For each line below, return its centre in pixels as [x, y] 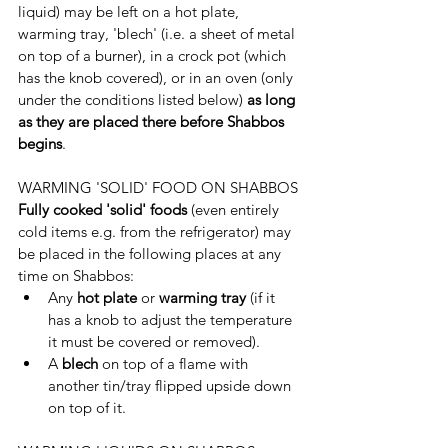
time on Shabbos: [76, 275]
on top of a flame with [177, 363]
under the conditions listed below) [132, 99]
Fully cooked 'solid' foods [104, 209]
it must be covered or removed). [154, 341]
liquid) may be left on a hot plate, [130, 11]
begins [40, 143]
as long [273, 99]
